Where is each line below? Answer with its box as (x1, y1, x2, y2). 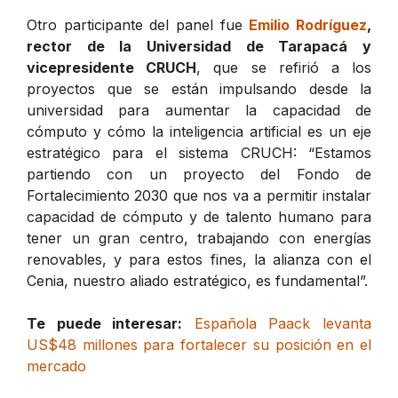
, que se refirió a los (196, 58, 372, 76)
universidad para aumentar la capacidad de (27, 100, 371, 119)
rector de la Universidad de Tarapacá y (27, 36, 371, 55)
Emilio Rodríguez (249, 15, 368, 34)
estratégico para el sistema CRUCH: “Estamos (27, 143, 371, 162)
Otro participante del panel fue (27, 15, 250, 34)
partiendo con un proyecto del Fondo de (27, 164, 371, 183)
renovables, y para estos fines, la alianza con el (27, 250, 371, 268)
